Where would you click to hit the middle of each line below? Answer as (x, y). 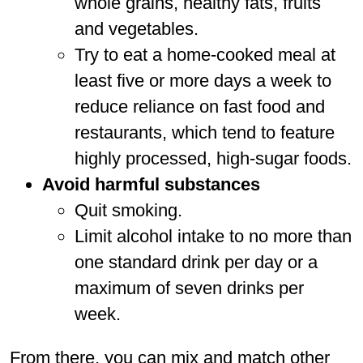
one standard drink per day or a (196, 262)
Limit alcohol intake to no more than (213, 236)
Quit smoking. (128, 210)
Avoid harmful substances (151, 184)
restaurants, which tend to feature (205, 132)
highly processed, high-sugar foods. (213, 158)
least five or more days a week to (203, 80)
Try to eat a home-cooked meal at (205, 54)
